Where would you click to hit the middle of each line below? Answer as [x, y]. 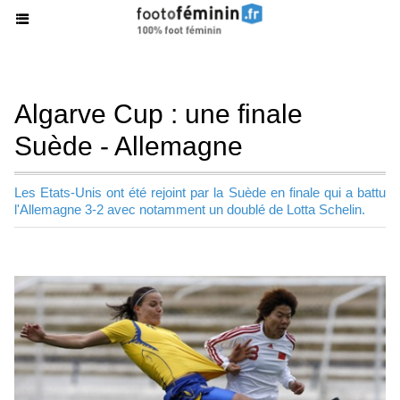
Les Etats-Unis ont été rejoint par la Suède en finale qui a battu [200, 192]
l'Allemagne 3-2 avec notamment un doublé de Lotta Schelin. [190, 209]
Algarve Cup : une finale [158, 114]
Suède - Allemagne [129, 146]
